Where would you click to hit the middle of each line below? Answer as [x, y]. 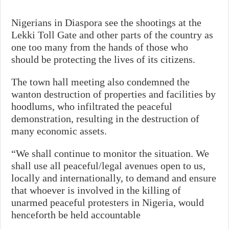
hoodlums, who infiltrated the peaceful [92, 106]
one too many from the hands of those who [100, 47]
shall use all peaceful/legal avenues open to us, [109, 165]
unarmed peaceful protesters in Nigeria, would [108, 202]
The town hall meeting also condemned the [101, 82]
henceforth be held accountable [76, 214]
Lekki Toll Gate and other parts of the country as [112, 35]
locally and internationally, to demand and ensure [114, 178]
